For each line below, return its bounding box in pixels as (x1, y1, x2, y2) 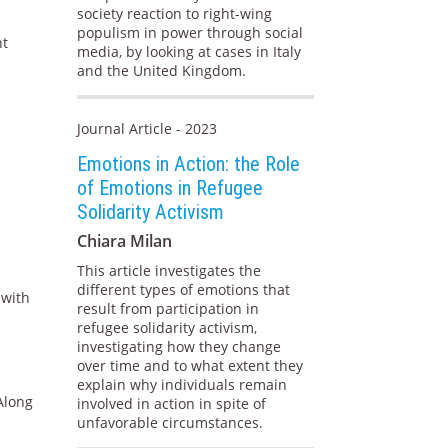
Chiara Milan (77, 230, 173, 253)
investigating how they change (77, 337, 282, 357)
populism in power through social (77, 23, 304, 43)
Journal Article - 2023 (77, 119, 218, 139)
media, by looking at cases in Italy (77, 42, 302, 62)
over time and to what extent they (77, 356, 304, 376)
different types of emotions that (77, 280, 291, 300)
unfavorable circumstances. (77, 413, 264, 433)
